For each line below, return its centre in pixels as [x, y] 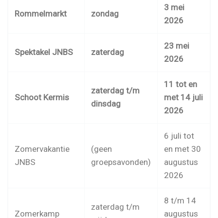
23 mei [176, 46]
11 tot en [180, 84]
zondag [105, 14]
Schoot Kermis [42, 98]
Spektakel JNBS [44, 52]
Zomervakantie [42, 149]
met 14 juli [183, 98]
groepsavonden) [121, 162]
